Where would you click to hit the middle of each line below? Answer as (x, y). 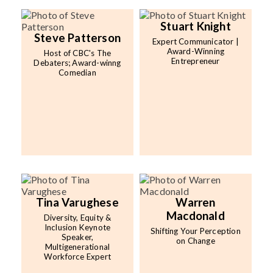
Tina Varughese (77, 203)
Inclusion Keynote (77, 228)
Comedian (77, 73)
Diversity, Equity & (77, 218)
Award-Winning (196, 51)
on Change (196, 241)
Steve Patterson (77, 38)
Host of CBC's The (77, 53)
